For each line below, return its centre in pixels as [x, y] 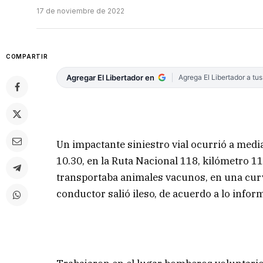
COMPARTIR [27, 57]
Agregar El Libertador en [111, 78]
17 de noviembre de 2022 [80, 11]
